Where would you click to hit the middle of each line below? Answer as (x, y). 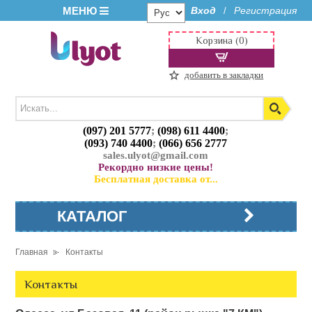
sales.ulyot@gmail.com (156, 156)
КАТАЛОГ (92, 216)
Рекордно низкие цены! (156, 167)
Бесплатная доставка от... (156, 179)
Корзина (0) (221, 40)
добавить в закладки (224, 75)
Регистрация (265, 10)
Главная (32, 252)
